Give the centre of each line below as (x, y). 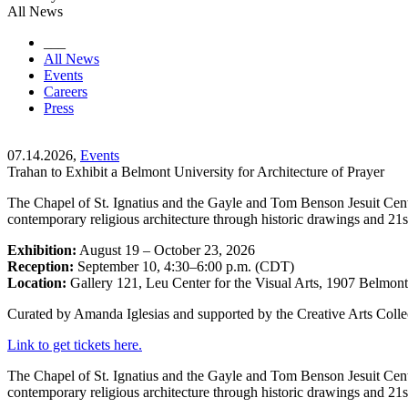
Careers (66, 91)
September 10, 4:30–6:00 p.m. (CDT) (184, 266)
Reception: (41, 266)
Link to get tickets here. (75, 344)
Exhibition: (42, 250)
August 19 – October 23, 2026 (166, 250)
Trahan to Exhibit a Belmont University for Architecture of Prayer (196, 171)
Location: (37, 282)
